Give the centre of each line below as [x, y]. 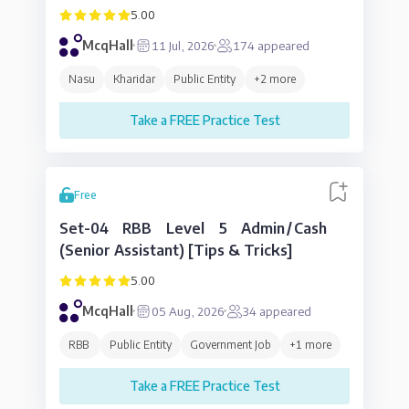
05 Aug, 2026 [187, 311]
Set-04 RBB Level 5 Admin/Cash [193, 228]
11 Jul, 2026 [182, 45]
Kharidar [134, 79]
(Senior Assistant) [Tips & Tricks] [176, 250]
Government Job [231, 345]
